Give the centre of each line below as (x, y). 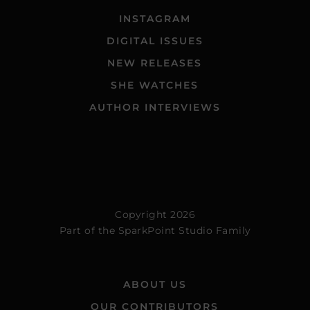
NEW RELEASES (155, 63)
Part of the (89, 230)
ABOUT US (155, 284)
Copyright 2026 (155, 215)
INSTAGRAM (155, 19)
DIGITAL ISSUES (155, 41)
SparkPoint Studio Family (184, 230)
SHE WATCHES (155, 85)
